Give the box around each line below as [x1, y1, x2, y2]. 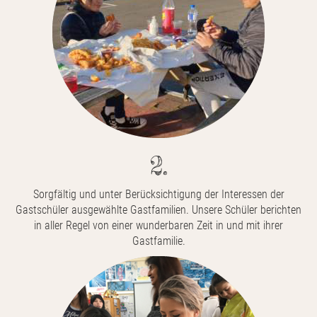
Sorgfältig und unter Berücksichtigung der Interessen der [33, 187, 284, 201]
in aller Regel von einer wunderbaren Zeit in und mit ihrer [34, 218, 283, 232]
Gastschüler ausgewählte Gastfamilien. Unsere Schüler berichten [16, 202, 301, 217]
